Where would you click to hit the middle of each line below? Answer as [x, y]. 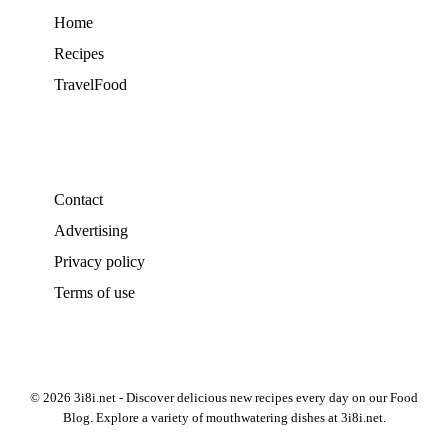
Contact [78, 199]
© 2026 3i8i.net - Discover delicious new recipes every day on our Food [224, 397]
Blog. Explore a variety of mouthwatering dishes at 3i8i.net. [224, 417]
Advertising [91, 230]
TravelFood [90, 84]
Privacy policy [99, 261]
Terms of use [94, 292]
